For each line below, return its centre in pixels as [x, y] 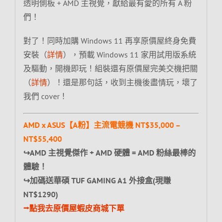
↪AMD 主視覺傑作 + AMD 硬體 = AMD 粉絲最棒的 [109, 152]
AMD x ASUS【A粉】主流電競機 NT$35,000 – [102, 125]
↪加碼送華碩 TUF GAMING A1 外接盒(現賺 [97, 180]
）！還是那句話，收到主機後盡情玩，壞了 [122, 82]
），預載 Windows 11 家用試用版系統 [129, 54]
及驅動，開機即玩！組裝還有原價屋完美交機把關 [110, 68]
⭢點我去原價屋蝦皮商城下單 [74, 208]
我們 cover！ [45, 96]
